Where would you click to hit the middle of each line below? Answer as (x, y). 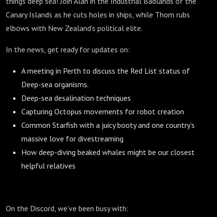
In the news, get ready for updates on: (68, 49)
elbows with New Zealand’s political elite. (74, 28)
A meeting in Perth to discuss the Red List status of (106, 71)
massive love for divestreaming (72, 139)
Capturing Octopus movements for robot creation (103, 111)
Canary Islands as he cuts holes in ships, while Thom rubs (98, 15)
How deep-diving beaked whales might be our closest (108, 152)
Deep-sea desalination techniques (76, 98)
